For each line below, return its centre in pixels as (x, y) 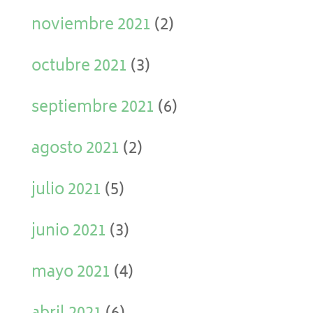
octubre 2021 (79, 67)
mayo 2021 (71, 273)
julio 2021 (66, 191)
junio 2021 (68, 232)
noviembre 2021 (91, 26)
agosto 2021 (75, 150)
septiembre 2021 (93, 108)
